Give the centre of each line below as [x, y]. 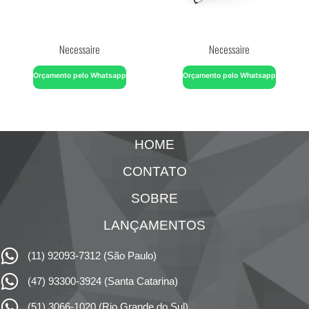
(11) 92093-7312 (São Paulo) [92, 256]
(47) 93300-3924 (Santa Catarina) [103, 281]
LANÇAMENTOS [154, 226]
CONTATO [154, 172]
